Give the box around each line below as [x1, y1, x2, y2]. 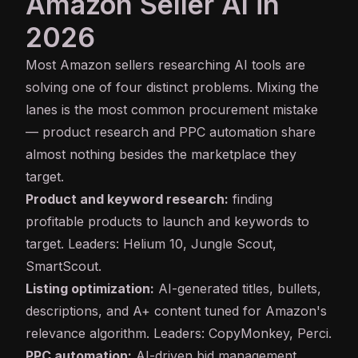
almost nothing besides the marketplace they [26, 146, 296, 163]
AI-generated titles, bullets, [154, 280, 321, 297]
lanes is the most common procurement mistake [26, 101, 318, 118]
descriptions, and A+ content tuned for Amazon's [26, 303, 327, 320]
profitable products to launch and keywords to [26, 213, 309, 230]
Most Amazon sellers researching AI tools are [26, 57, 305, 74]
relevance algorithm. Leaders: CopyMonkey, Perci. [26, 325, 332, 342]
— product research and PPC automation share [26, 124, 316, 141]
